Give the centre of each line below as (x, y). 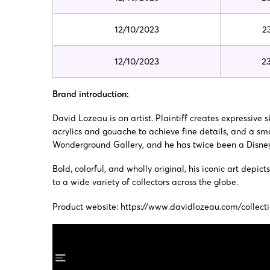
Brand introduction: (91, 94)
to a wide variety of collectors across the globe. (145, 182)
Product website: (86, 206)
